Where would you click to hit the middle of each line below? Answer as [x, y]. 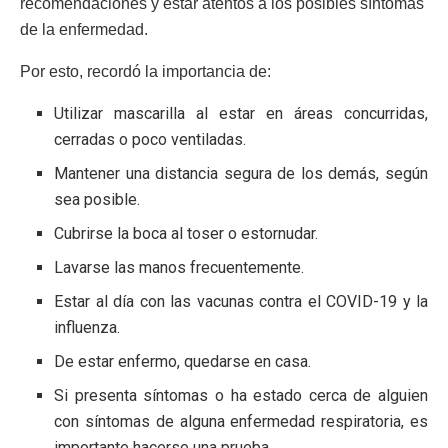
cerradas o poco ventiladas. [150, 140]
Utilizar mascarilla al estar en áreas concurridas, [241, 114]
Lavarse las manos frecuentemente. [179, 268]
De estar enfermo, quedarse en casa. [183, 362]
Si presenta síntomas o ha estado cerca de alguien [241, 396]
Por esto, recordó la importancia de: [145, 72]
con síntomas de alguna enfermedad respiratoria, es [241, 422]
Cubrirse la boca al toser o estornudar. [186, 234]
